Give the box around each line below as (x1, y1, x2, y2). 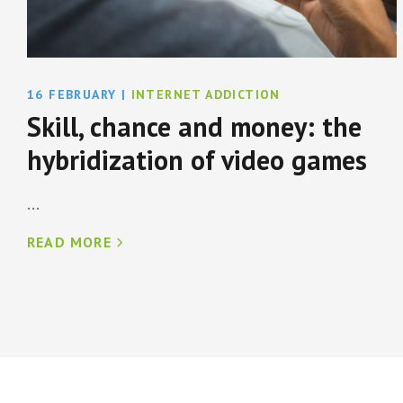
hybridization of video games (27, 142, 367, 178)
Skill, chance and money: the (27, 109, 362, 145)
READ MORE (27, 233, 112, 252)
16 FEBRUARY (27, 86, 117, 103)
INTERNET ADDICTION (130, 86, 281, 103)
